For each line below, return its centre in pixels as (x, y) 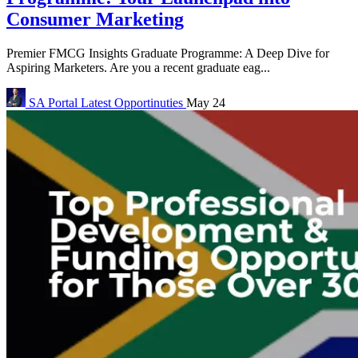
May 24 (206, 103)
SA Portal (53, 103)
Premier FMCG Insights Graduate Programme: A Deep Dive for (168, 54)
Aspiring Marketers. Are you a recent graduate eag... (138, 68)
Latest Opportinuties (133, 103)
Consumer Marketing (95, 20)
